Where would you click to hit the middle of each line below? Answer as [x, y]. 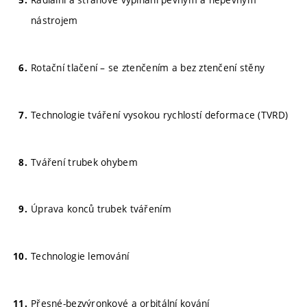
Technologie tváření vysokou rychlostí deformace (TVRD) [160, 114]
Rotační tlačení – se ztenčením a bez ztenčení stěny [148, 67]
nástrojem [54, 21]
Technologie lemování [80, 256]
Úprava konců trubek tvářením [101, 209]
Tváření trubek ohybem [84, 162]
